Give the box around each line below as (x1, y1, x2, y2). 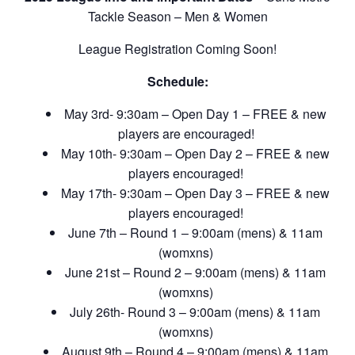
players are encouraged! (117, 124, 254, 143)
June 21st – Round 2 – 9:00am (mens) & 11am (64, 262, 326, 281)
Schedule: (147, 71, 208, 90)
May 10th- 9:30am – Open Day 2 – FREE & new (60, 143, 330, 162)
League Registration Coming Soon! (78, 39, 277, 58)
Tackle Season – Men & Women (87, 6, 268, 25)
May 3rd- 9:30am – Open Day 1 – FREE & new (63, 104, 326, 123)
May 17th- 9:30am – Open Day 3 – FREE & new (60, 183, 330, 202)
